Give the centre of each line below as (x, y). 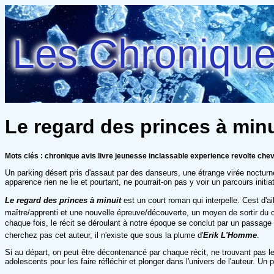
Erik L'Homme (230, 235)
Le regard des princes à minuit (63, 200)
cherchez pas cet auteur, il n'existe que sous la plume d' (104, 235)
